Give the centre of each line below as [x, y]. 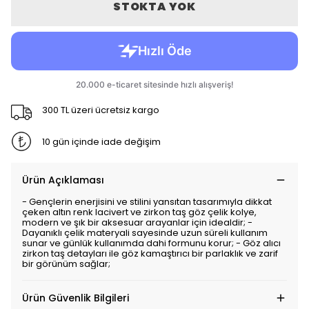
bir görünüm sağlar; [66, 264]
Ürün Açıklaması [63, 180]
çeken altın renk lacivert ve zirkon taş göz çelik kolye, [139, 212]
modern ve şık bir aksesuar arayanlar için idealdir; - [137, 222]
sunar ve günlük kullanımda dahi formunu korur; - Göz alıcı [151, 243]
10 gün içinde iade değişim [101, 141]
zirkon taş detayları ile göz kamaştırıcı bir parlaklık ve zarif [150, 253]
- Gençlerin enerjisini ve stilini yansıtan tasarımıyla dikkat [147, 202]
